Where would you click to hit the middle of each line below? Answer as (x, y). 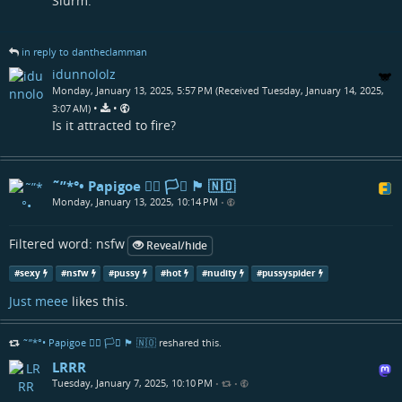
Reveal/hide (175, 245)
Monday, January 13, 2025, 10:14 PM (135, 201)
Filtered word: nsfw (69, 243)
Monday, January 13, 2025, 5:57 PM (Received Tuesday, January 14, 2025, (218, 90)
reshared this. (189, 342)
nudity (222, 273)
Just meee (39, 301)
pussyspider (289, 273)
